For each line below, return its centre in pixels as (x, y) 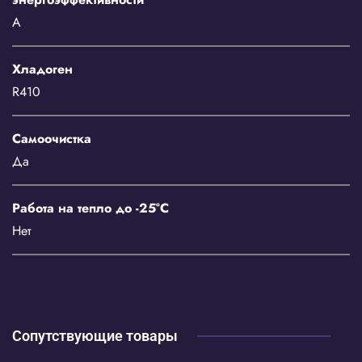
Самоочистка (52, 138)
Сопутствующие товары (95, 336)
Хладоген (42, 69)
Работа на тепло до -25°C (90, 208)
